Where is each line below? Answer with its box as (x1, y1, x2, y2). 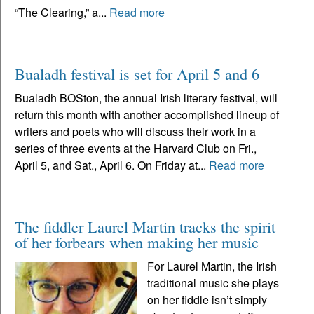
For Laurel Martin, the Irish (147, 257, 278, 274)
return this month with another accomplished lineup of (15, 106, 279, 123)
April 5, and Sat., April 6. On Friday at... (15, 156, 209, 173)
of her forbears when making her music (15, 231, 259, 252)
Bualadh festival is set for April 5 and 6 (15, 62, 259, 84)
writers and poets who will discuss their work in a (15, 123, 256, 139)
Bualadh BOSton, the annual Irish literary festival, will (15, 89, 278, 106)
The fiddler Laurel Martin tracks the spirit (15, 215, 275, 237)
